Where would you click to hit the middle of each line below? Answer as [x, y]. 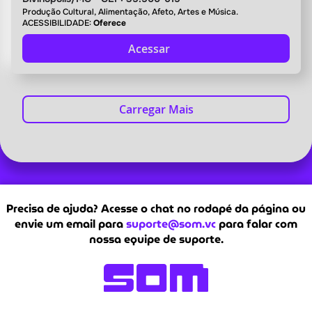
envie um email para [70, 224]
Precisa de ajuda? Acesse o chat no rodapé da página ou [156, 209]
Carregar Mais [156, 110]
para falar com [257, 224]
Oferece [110, 23]
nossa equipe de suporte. [156, 240]
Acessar [150, 49]
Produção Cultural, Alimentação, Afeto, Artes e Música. [131, 12]
